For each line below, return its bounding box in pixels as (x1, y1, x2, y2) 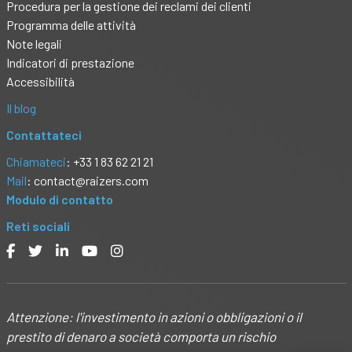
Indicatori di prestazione (5, 55, 134, 71)
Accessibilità (5, 74, 77, 90)
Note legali (5, 36, 62, 52)
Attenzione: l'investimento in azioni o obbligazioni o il (5, 309, 302, 325)
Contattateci (5, 127, 82, 143)
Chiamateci (5, 154, 66, 170)
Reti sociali (5, 218, 70, 234)
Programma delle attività (5, 17, 136, 33)
